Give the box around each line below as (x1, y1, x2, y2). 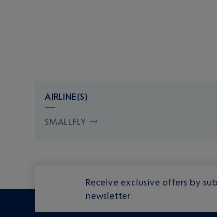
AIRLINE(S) (45, 91, 88, 102)
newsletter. (85, 190, 133, 201)
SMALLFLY (45, 116, 86, 127)
